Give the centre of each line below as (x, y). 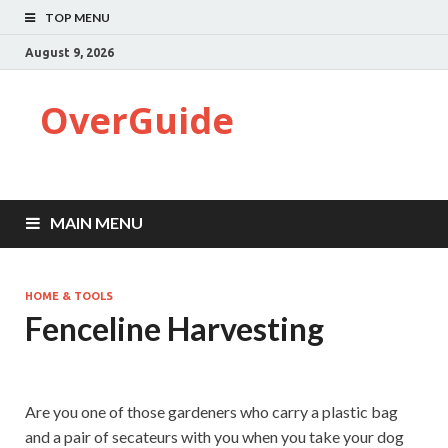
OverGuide (137, 120)
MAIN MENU (96, 222)
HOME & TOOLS (69, 296)
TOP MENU (77, 17)
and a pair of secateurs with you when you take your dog (214, 436)
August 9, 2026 (69, 52)
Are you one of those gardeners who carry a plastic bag (211, 411)
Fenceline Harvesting (174, 328)
